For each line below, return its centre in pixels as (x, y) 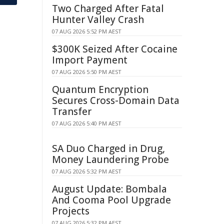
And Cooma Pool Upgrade (111, 200)
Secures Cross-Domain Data (116, 100)
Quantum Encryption (100, 89)
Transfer (72, 111)
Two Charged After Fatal (108, 8)
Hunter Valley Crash (98, 19)
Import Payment (90, 60)
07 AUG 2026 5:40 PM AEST (87, 123)
